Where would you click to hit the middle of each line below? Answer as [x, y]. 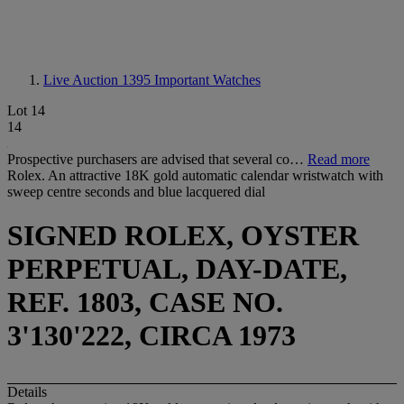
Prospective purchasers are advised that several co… [157, 159]
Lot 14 [26, 110]
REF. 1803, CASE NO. [145, 303]
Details [27, 391]
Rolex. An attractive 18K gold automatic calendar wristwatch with [195, 175]
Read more [339, 159]
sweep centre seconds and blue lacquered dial [136, 192]
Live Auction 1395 [99, 80]
